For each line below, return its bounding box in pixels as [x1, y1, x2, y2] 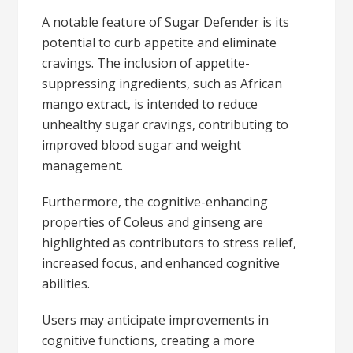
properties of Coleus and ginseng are [42, 213, 264, 231]
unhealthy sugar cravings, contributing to [42, 115, 289, 133]
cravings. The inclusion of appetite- [42, 54, 251, 72]
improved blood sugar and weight [42, 136, 242, 154]
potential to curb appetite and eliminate [42, 33, 277, 51]
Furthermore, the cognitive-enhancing [42, 192, 269, 210]
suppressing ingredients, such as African [42, 74, 283, 92]
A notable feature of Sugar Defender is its [42, 13, 290, 31]
